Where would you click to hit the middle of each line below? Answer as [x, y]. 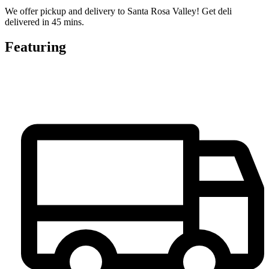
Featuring [35, 47]
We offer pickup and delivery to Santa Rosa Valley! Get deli [118, 11]
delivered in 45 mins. [44, 22]
